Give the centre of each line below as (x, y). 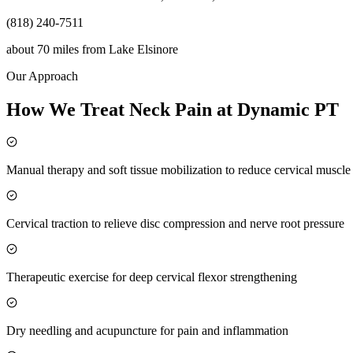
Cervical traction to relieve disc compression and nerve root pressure (175, 223)
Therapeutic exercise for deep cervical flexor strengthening (152, 277)
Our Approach (42, 76)
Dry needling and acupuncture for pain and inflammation (147, 330)
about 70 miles (43, 50)
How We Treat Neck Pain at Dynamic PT (173, 109)
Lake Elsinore (143, 50)
